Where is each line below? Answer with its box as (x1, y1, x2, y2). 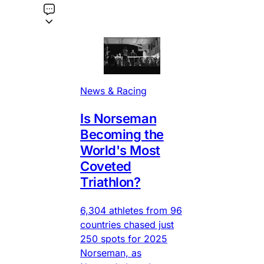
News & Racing (80, 85, 147, 97)
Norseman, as (80, 247, 141, 259)
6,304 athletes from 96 (80, 204, 182, 217)
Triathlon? (80, 174, 141, 190)
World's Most (80, 143, 160, 159)
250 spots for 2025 (80, 233, 167, 245)
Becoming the (80, 127, 164, 143)
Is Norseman (80, 111, 157, 127)
